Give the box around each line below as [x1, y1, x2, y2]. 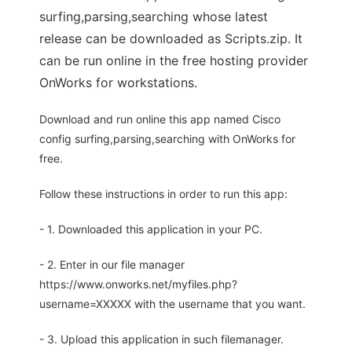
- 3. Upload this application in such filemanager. [39, 332, 284, 346]
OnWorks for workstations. [39, 75, 197, 90]
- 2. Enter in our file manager [39, 258, 185, 271]
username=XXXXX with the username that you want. [39, 297, 306, 310]
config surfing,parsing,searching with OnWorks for [39, 132, 295, 145]
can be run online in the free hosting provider [39, 53, 308, 68]
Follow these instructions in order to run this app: [39, 187, 288, 200]
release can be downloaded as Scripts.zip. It [39, 31, 302, 46]
